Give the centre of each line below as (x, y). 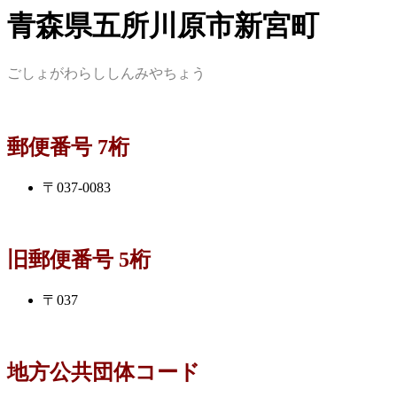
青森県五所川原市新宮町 (163, 26)
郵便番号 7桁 (68, 148)
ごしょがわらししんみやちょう (106, 74)
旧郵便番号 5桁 (79, 260)
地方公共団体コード (104, 372)
